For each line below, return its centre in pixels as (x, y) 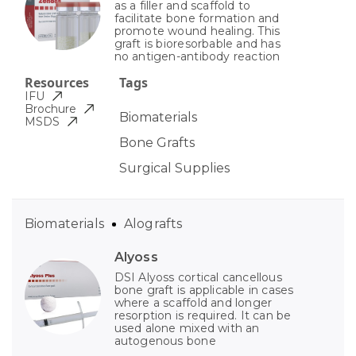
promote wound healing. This (197, 31)
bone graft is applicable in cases (204, 290)
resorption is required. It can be (203, 316)
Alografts (153, 224)
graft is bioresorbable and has (197, 44)
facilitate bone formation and (197, 19)
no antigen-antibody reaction (197, 57)
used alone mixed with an (187, 329)
